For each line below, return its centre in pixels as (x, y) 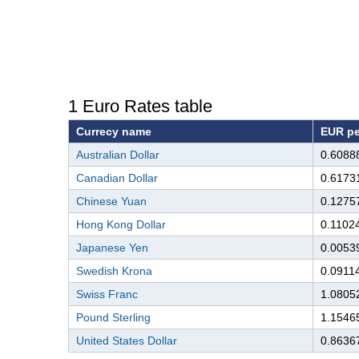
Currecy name (113, 132)
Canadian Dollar (117, 178)
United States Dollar (126, 341)
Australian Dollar (117, 155)
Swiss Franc (107, 294)
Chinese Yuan (111, 202)
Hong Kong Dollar (121, 225)
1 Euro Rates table (140, 107)
